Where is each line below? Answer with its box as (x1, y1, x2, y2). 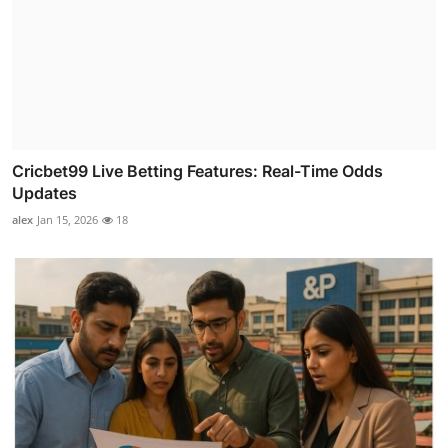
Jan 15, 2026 (37, 212, 98, 228)
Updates (12, 183, 77, 204)
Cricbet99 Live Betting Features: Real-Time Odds (12, 161, 383, 182)
